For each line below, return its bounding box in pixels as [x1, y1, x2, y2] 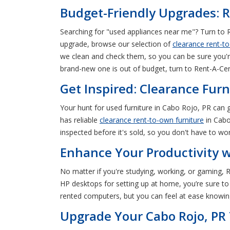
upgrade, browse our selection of [60, 39, 172, 49]
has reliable [60, 114, 100, 125]
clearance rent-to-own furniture [100, 114, 204, 125]
